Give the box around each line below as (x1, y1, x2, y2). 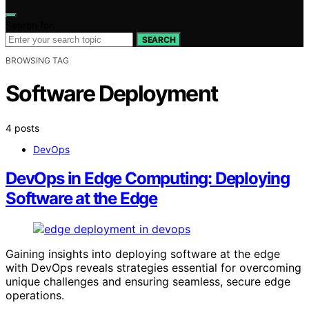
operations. (6, 288, 64, 303)
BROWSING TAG (6, 54, 69, 66)
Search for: (6, 19, 55, 31)
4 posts (6, 121, 39, 134)
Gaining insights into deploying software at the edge (6, 247, 280, 261)
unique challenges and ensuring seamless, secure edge (6, 275, 290, 289)
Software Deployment (6, 80, 218, 108)
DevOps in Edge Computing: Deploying (6, 168, 290, 189)
